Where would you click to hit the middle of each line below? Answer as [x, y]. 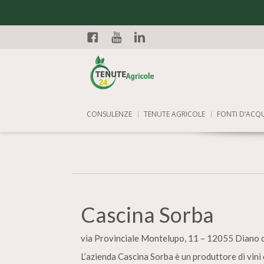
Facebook [110, 55]
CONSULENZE [109, 114]
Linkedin [154, 55]
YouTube [130, 55]
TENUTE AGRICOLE [174, 114]
